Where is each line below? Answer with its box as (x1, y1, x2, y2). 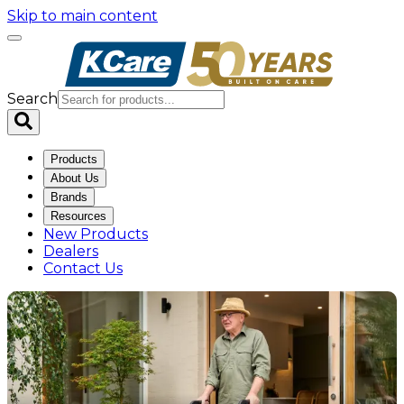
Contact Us (43, 260, 123, 277)
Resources (50, 209, 106, 223)
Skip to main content (7, 7, 158, 24)
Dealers (43, 243, 98, 260)
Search (7, 90, 58, 107)
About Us (50, 171, 99, 185)
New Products (43, 225, 148, 243)
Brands (50, 190, 87, 204)
